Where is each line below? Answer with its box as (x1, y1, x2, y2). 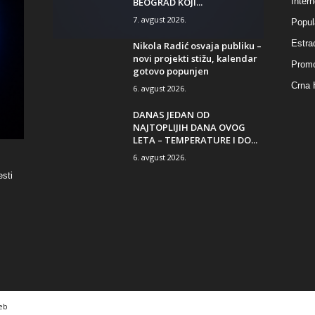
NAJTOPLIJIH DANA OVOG (132, 120, 245, 134)
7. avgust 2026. (132, 13, 186, 25)
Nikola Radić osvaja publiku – (132, 39, 262, 52)
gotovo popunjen (132, 64, 209, 77)
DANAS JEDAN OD (132, 108, 210, 121)
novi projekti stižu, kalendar (132, 51, 257, 65)
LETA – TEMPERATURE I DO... (132, 133, 257, 146)
